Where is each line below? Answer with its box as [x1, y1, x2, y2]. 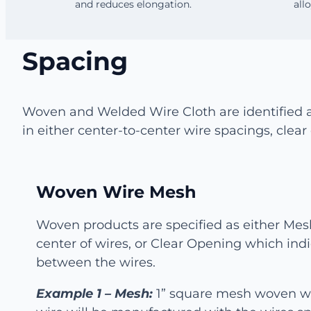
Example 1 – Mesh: [36, 285, 153, 301]
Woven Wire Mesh [36, 181, 196, 202]
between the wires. [36, 254, 159, 270]
